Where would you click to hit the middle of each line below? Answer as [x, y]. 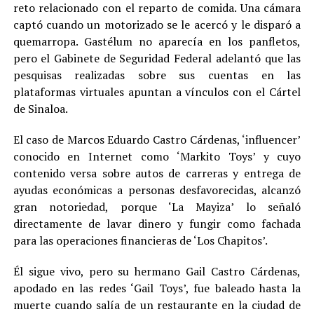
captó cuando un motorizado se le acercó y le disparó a [157, 24]
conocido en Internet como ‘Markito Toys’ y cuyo [157, 156]
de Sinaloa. [40, 108]
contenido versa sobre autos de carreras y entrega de [157, 173]
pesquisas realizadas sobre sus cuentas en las [157, 75]
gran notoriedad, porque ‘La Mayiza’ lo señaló [157, 206]
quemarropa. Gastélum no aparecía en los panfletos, [157, 41]
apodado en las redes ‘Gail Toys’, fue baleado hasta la [157, 288]
